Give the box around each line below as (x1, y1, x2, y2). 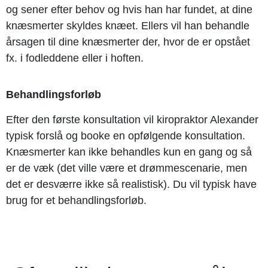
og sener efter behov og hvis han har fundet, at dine (6, 3, 252, 16)
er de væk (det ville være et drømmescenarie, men (6, 162, 247, 174)
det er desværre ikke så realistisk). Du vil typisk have (6, 178, 257, 190)
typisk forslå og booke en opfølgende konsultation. (6, 129, 245, 142)
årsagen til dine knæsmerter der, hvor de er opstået (6, 35, 250, 48)
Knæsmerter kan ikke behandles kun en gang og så (6, 145, 252, 158)
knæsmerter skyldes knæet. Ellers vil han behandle (6, 19, 249, 32)
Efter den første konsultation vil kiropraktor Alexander (6, 113, 258, 126)
